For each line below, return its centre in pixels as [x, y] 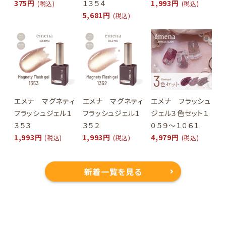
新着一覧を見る [113, 172]
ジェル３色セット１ [180, 113]
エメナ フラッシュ [181, 101]
